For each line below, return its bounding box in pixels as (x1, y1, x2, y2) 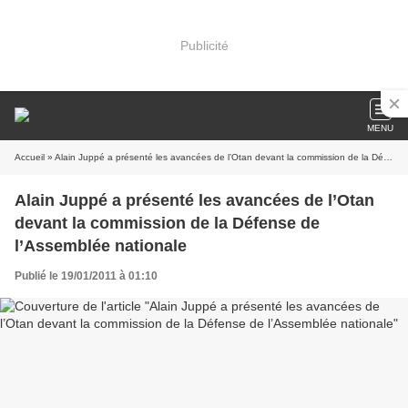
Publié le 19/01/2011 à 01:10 (15, 270, 158, 282)
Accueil (15, 152, 45, 162)
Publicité (179, 37, 229, 53)
